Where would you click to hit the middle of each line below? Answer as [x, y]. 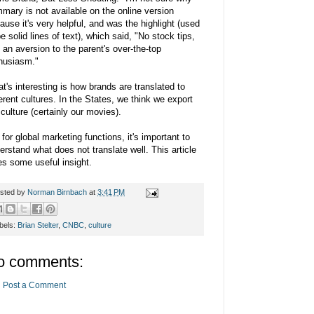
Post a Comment [34, 286]
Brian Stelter [38, 225]
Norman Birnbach [57, 192]
